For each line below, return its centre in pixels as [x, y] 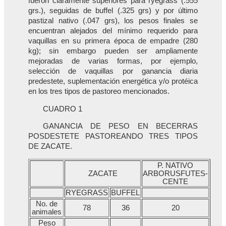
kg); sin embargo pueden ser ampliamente [113, 51]
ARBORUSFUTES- [175, 174]
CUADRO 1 [63, 109]
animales [47, 212]
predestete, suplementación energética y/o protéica [113, 81]
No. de [47, 204]
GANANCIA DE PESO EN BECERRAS [120, 126]
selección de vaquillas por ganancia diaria [113, 71]
